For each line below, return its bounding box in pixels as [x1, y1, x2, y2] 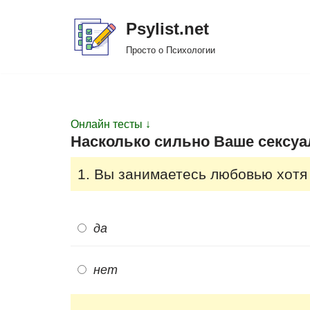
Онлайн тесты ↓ [71, 118, 151, 130]
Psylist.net [126, 19, 209, 38]
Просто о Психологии [126, 45, 215, 55]
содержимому [10, 70, 82, 82]
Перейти [10, 33, 55, 44]
